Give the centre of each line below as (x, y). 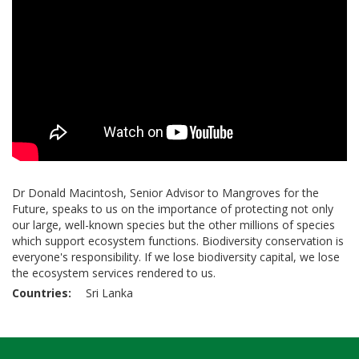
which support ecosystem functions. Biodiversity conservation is (178, 240)
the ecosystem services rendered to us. (114, 272)
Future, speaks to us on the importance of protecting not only (173, 208)
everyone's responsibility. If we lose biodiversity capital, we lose (176, 256)
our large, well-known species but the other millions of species (173, 224)
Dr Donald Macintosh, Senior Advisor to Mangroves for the (165, 192)
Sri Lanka (109, 292)
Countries (40, 292)
